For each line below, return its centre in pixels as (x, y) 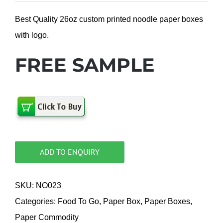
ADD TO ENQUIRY (70, 152)
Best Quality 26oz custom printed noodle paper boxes (109, 19)
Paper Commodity (47, 217)
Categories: (36, 201)
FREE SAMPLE (85, 65)
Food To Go (78, 201)
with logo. (32, 35)
